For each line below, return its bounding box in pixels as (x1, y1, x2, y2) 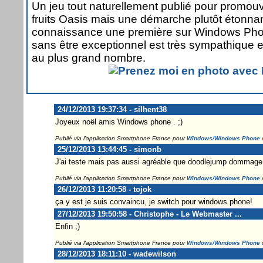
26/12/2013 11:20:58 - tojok (55, 184, 151, 194)
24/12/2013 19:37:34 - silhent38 (55, 104, 167, 114)
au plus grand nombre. (32, 51, 146, 64)
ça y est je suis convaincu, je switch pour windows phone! (55, 197, 252, 206)
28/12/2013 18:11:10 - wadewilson (55, 249, 176, 258)
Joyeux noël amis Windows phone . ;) (55, 117, 183, 126)
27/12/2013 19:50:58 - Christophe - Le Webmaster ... (55, 209, 242, 218)
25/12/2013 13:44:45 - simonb (55, 144, 161, 154)
